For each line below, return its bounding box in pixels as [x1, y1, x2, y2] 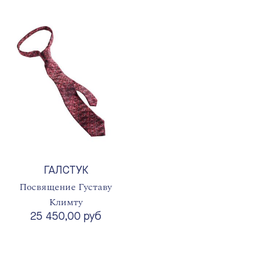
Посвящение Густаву [19, 180, 112, 195]
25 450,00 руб [30, 211, 101, 223]
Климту [49, 195, 83, 210]
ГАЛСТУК [43, 165, 88, 177]
